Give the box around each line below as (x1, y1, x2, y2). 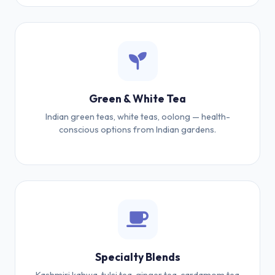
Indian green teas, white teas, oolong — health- (45, 111, 230, 122)
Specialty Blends (95, 250, 180, 264)
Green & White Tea (89, 91, 186, 106)
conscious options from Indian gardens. (59, 124, 216, 135)
